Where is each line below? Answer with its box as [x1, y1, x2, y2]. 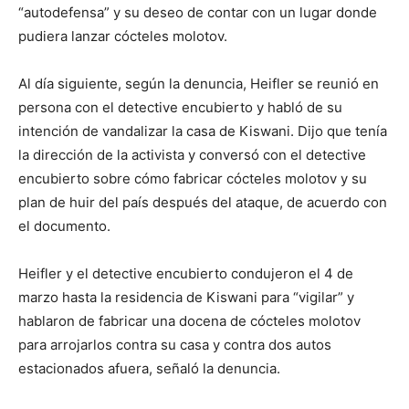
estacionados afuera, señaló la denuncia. [18, 360, 280, 377]
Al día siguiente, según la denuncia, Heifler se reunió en [18, 75, 379, 92]
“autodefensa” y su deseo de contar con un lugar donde [18, 4, 377, 21]
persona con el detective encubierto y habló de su [18, 99, 342, 116]
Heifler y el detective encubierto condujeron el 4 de [18, 265, 353, 282]
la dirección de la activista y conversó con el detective [18, 146, 366, 163]
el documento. [18, 217, 110, 235]
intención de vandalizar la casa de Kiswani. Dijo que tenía [18, 122, 387, 140]
